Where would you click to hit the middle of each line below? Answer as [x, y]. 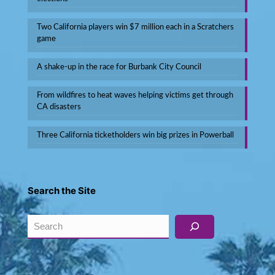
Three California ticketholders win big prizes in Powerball [135, 135]
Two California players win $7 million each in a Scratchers [135, 27]
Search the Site [62, 190]
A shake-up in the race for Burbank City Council [119, 67]
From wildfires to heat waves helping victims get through [135, 95]
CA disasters [59, 107]
